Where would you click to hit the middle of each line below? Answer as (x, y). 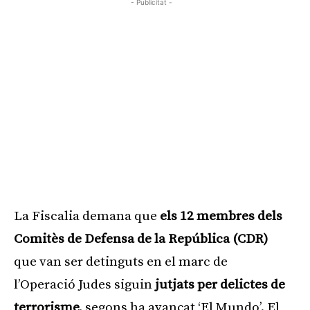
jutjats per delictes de (220, 284)
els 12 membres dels (221, 216)
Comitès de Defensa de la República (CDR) (141, 239)
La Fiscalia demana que (87, 216)
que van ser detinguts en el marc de (121, 262)
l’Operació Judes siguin (84, 284)
